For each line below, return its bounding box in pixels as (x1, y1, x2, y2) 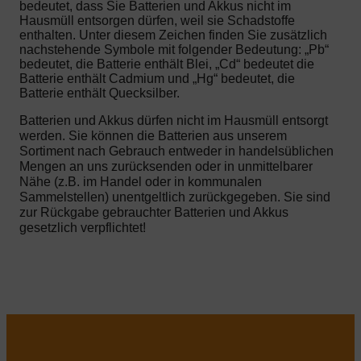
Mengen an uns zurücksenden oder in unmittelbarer (19, 159, 313, 173)
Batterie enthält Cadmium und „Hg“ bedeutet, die (19, 71, 295, 85)
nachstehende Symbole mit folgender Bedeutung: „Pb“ (19, 42, 329, 56)
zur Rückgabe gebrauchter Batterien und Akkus (19, 205, 288, 219)
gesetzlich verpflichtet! (19, 220, 146, 234)
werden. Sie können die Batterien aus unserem (19, 128, 287, 143)
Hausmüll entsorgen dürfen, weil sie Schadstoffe (19, 13, 295, 27)
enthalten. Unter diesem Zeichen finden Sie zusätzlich (19, 27, 327, 42)
